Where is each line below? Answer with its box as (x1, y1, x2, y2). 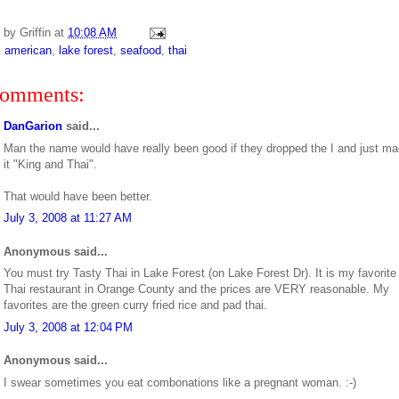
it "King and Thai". (4, 157, 97, 171)
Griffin (20, 26, 51, 40)
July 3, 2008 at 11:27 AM (4, 211, 132, 225)
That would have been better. (4, 189, 152, 203)
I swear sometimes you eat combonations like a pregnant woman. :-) (4, 375, 356, 389)
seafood (120, 44, 161, 58)
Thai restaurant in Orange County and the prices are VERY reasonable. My (4, 282, 389, 297)
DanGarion (4, 119, 62, 134)
